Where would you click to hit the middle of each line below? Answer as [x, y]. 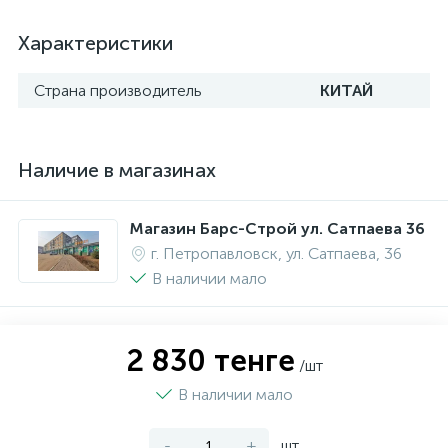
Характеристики [95, 43]
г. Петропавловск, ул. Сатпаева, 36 [276, 253]
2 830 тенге [210, 361]
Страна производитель [118, 90]
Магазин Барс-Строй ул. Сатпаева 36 [277, 228]
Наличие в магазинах [117, 170]
